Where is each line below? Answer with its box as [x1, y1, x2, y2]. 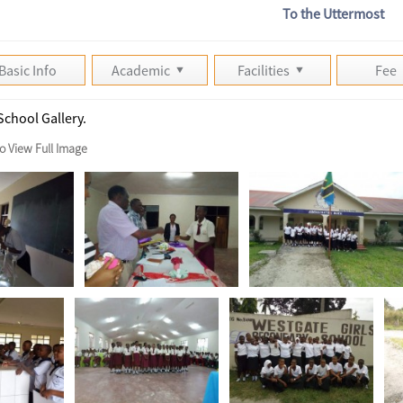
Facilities [237, 60, 293, 79]
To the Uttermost [282, 4, 385, 22]
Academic [112, 60, 174, 79]
